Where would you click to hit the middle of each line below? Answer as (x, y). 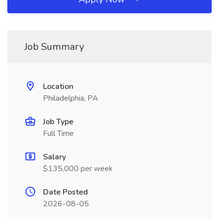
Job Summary (54, 47)
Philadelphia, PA (71, 98)
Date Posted (66, 192)
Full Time (58, 133)
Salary (55, 157)
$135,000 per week (78, 169)
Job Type (58, 122)
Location (58, 87)
